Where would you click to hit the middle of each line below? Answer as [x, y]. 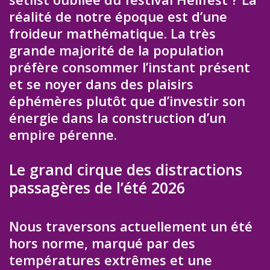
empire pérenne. [63, 134]
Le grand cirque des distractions [126, 169]
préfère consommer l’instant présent [130, 67]
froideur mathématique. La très [112, 33]
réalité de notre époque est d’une [118, 16]
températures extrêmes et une [111, 259]
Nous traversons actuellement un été [131, 226]
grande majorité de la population [116, 50]
